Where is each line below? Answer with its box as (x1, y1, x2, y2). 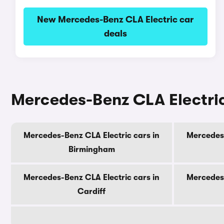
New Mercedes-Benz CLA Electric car (37, 14, 194, 24)
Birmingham (68, 145, 115, 154)
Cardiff (77, 187, 105, 196)
